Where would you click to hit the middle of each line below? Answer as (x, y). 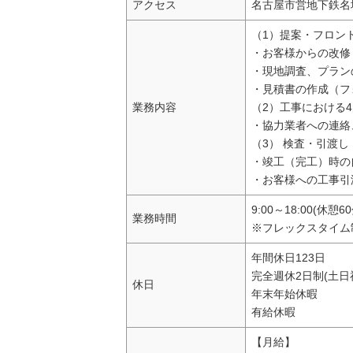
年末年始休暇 (285, 294)
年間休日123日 (289, 258)
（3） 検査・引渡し (301, 144)
